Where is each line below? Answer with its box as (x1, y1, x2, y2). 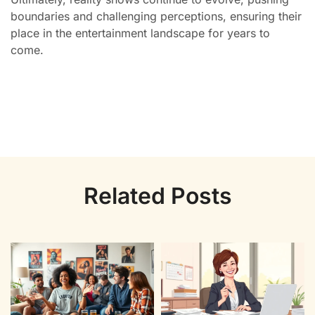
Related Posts (83, 182, 232, 210)
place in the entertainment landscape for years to (11, 26, 270, 41)
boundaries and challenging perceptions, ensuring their (11, 9, 302, 24)
